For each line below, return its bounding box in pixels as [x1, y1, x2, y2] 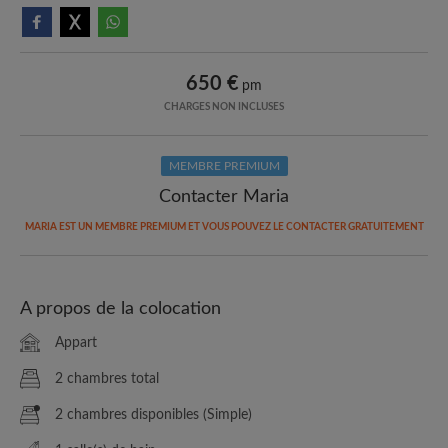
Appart [55, 335, 97, 350]
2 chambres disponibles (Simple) [55, 407, 252, 422]
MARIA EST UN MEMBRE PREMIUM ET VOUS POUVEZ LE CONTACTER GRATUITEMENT [24, 221, 424, 232]
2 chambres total [55, 371, 159, 386]
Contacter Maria [159, 187, 289, 206]
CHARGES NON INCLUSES [164, 101, 284, 112]
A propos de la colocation [20, 299, 221, 318]
